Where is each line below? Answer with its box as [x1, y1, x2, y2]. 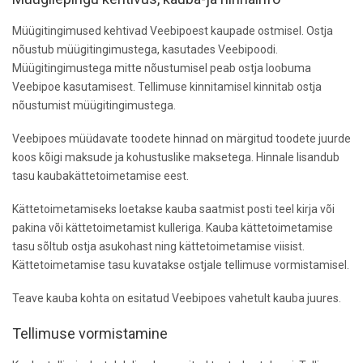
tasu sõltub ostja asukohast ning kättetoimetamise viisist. [12, 239, 305, 253]
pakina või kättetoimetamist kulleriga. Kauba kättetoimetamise [12, 220, 333, 234]
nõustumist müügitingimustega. [12, 98, 176, 112]
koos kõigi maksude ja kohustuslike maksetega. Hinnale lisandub [12, 150, 340, 164]
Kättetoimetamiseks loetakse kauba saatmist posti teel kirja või [12, 202, 335, 216]
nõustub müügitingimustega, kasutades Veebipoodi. [12, 42, 278, 56]
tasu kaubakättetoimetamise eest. [12, 169, 189, 182]
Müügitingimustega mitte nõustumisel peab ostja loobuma [12, 61, 311, 75]
